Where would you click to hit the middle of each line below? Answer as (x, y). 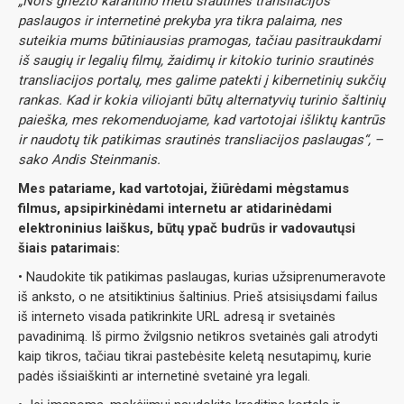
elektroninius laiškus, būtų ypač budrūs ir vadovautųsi (187, 228)
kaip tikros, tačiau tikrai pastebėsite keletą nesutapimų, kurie (195, 356)
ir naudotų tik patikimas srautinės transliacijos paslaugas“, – (201, 140)
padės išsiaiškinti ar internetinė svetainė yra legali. (164, 376)
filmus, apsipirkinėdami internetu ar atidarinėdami (175, 208)
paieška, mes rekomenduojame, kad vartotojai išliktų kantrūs (202, 120)
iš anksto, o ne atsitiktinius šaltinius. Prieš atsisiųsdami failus (198, 297)
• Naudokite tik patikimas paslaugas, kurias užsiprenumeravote (202, 277)
